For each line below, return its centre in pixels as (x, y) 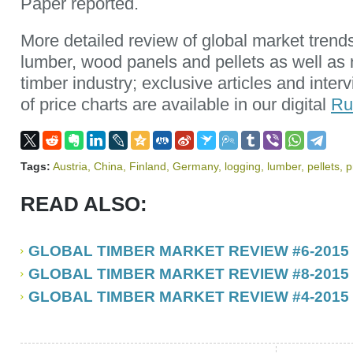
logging (243, 166)
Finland (148, 166)
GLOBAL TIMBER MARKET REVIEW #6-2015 (189, 251)
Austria (70, 166)
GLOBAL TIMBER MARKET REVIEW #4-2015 (189, 297)
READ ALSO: (84, 204)
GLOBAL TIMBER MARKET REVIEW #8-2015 (189, 274)
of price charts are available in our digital (176, 104)
